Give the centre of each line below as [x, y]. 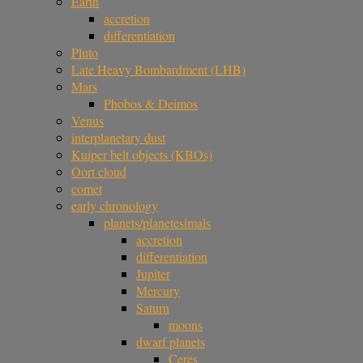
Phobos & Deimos [151, 104]
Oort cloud [99, 172]
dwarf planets [171, 342]
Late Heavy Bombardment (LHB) [158, 70]
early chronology [115, 206]
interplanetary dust [118, 138]
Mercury [158, 291]
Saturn [153, 308]
